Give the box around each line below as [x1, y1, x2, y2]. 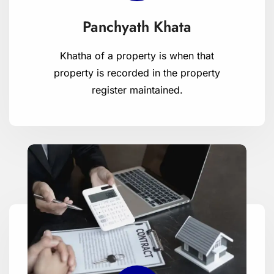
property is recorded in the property [54, 66, 220, 79]
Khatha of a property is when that [60, 49, 214, 62]
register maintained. [91, 83, 183, 96]
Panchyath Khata [83, 15, 191, 37]
